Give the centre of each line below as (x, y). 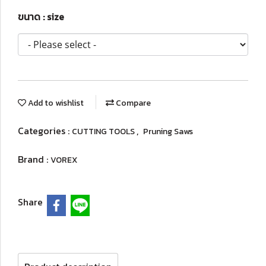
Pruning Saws (168, 132)
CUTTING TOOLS (104, 132)
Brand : (34, 159)
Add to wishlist (55, 103)
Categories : (45, 131)
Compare (132, 103)
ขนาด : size (41, 17)
